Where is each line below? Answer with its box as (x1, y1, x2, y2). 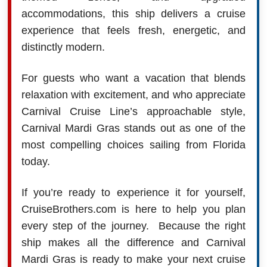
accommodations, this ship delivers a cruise (21, 7, 246, 20)
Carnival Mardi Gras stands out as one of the (21, 122, 246, 134)
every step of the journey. (21, 219, 159, 232)
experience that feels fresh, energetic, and (21, 24, 246, 36)
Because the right (158, 219, 246, 232)
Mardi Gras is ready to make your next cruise (21, 253, 246, 265)
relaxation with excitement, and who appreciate (21, 88, 246, 101)
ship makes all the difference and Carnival (21, 236, 246, 249)
